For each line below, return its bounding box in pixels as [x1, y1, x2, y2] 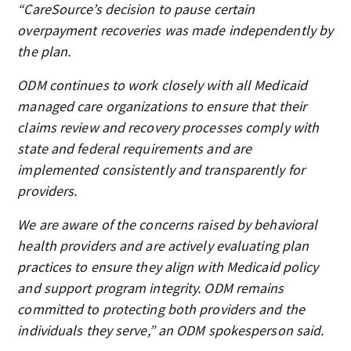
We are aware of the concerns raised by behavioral [17, 215, 318, 233]
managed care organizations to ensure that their [17, 97, 307, 115]
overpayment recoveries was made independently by [17, 21, 334, 39]
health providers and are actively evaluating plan [17, 237, 309, 255]
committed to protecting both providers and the [17, 300, 305, 318]
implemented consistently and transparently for [17, 161, 305, 179]
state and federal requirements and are [17, 139, 252, 157]
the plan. [17, 42, 71, 60]
